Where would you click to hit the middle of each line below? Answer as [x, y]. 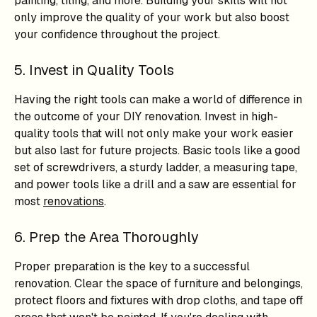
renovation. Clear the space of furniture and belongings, [158, 283]
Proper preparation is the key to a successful [132, 266]
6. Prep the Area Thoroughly [106, 237]
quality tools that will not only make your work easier [154, 133]
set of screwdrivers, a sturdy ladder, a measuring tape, [156, 167]
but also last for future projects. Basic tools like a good [157, 150]
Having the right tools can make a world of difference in [158, 99]
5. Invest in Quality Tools [94, 70]
